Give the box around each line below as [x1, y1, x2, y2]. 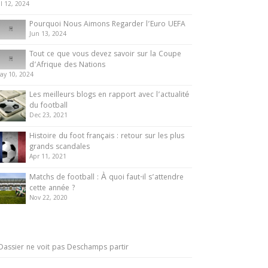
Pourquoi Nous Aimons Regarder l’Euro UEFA [29, 19, 185, 31]
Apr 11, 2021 [29, 152, 66, 163]
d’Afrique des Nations [29, 59, 105, 72]
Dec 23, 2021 [29, 111, 68, 121]
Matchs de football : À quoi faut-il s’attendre [29, 172, 184, 184]
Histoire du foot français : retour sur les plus [29, 130, 184, 143]
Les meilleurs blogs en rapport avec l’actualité [29, 89, 189, 102]
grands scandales [29, 141, 90, 154]
